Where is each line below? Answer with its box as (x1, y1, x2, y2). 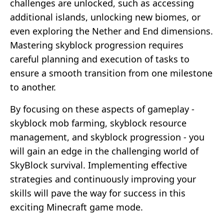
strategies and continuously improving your (10, 172, 196, 185)
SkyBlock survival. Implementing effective (10, 158, 187, 171)
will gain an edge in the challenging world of (10, 144, 198, 157)
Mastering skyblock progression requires (10, 38, 183, 51)
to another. (10, 80, 56, 93)
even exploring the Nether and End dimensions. (10, 24, 213, 37)
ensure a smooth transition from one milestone (10, 66, 212, 79)
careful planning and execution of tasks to (10, 52, 189, 65)
